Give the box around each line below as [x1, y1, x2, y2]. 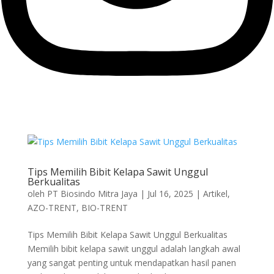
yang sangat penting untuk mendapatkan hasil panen [27, 256, 236, 268]
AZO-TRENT [27, 201, 76, 213]
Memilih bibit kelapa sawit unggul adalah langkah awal [27, 242, 240, 254]
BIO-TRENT [81, 201, 128, 213]
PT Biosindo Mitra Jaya [46, 187, 138, 199]
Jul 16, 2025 [147, 187, 193, 199]
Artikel [202, 187, 228, 199]
